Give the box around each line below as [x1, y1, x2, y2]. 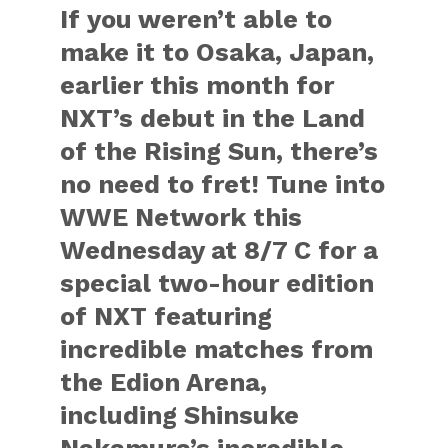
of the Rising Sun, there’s [60, 136, 379, 166]
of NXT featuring [60, 301, 273, 331]
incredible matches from [60, 334, 374, 364]
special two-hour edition [60, 268, 375, 298]
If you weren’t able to [60, 4, 333, 34]
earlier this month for [60, 70, 335, 100]
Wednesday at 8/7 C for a [60, 235, 379, 265]
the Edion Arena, [60, 367, 268, 397]
